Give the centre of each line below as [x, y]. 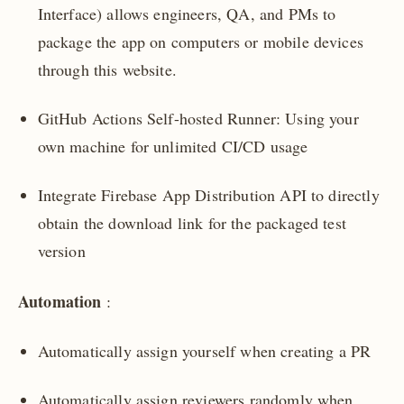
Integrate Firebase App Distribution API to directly [208, 195]
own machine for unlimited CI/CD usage [173, 146]
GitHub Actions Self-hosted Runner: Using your [198, 118]
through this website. [107, 69]
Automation [60, 302]
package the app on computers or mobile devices [200, 41]
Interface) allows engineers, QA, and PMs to [187, 13]
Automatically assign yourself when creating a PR [204, 350]
